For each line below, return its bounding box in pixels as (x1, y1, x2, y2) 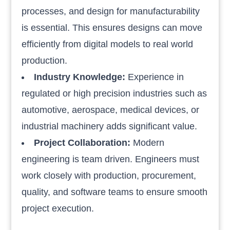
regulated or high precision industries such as (22, 88, 207, 99)
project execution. (22, 203, 94, 214)
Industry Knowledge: (34, 71, 126, 82)
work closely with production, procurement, (22, 170, 197, 181)
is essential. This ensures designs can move (22, 22, 203, 33)
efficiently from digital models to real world (22, 39, 194, 49)
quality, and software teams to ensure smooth (22, 186, 208, 197)
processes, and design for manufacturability (22, 6, 200, 16)
